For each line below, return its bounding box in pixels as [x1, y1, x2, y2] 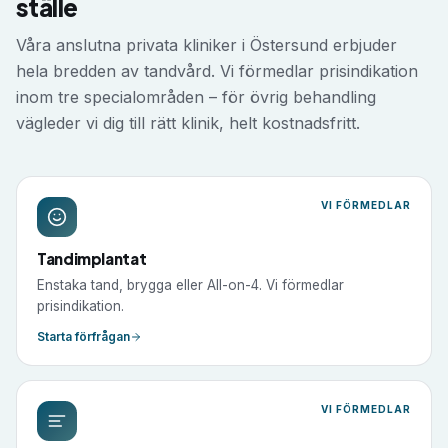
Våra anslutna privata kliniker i [16, 35, 250, 55]
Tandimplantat [37, 249, 147, 268]
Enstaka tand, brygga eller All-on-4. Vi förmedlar [37, 277, 344, 293]
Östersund [250, 35, 328, 55]
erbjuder [328, 35, 397, 55]
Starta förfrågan [37, 329, 130, 344]
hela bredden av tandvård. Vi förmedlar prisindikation [16, 61, 418, 81]
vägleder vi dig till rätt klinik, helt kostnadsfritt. [16, 113, 360, 133]
